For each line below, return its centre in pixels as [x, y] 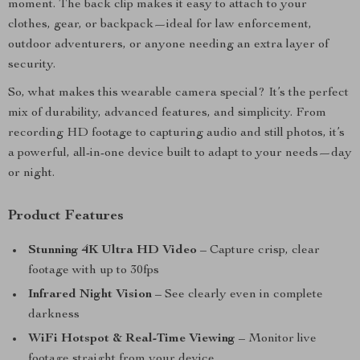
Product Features [66, 216]
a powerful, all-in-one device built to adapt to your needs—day [180, 153]
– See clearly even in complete [237, 295]
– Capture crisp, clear [258, 251]
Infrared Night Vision [90, 295]
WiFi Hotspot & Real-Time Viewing [132, 339]
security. [32, 65]
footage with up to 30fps [94, 271]
